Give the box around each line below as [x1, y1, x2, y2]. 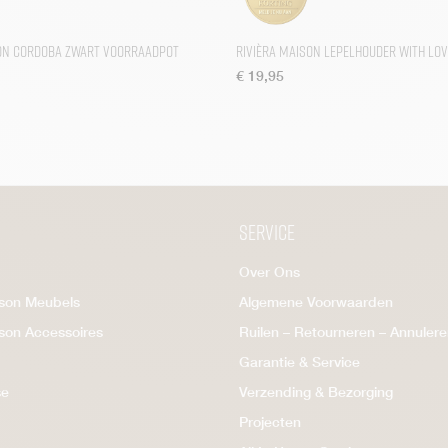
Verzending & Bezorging [239, 383, 393, 400]
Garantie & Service [239, 353, 360, 370]
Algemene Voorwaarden [239, 293, 393, 310]
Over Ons [239, 263, 300, 280]
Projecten [239, 413, 301, 430]
